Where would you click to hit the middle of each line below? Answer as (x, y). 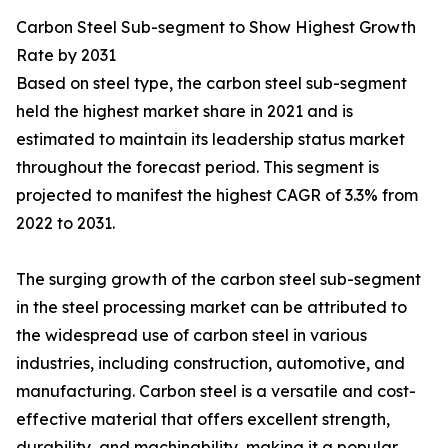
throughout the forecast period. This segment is (197, 167)
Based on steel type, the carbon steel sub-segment (211, 83)
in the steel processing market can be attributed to (211, 307)
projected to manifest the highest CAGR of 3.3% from (217, 195)
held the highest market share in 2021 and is (184, 111)
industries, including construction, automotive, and (210, 363)
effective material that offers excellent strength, (203, 419)
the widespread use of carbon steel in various (191, 335)
